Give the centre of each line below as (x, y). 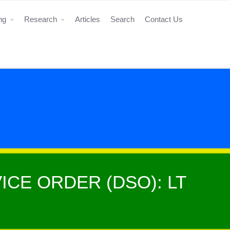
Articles (88, 19)
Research (41, 19)
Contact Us (164, 19)
